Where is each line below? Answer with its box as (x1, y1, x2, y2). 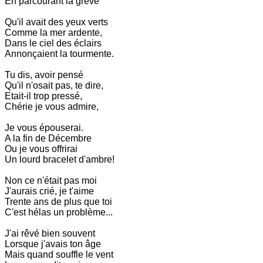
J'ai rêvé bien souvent (5, 228, 95, 238)
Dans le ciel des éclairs (5, 38, 102, 48)
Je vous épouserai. (5, 122, 83, 133)
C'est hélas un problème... (5, 207, 113, 217)
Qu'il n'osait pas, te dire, (5, 80, 103, 90)
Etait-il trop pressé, (5, 90, 82, 101)
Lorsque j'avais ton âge (5, 238, 101, 249)
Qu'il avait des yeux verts (5, 16, 108, 27)
